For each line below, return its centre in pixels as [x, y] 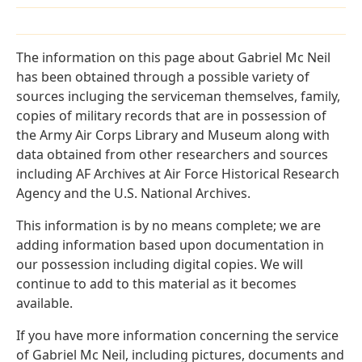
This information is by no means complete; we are [168, 226]
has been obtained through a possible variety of [163, 77]
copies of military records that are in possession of [171, 116]
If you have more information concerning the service [177, 336]
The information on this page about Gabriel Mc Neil [173, 58]
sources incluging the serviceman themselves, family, [178, 97]
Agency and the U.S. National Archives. [133, 194]
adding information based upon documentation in [170, 245]
